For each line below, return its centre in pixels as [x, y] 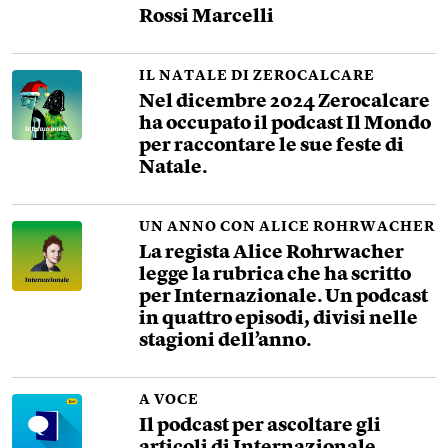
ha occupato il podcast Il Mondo [285, 124]
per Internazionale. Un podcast [284, 297]
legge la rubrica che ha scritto [275, 275]
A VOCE [169, 400]
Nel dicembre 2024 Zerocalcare [285, 102]
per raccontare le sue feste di [272, 146]
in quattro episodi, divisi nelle [279, 319]
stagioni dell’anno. [225, 341]
